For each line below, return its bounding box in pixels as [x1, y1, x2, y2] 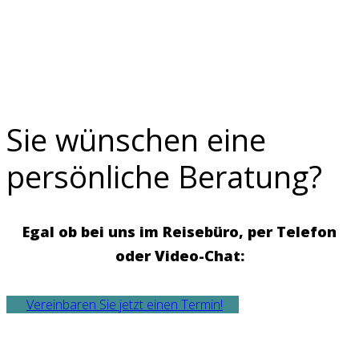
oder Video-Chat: [115, 245, 244, 266]
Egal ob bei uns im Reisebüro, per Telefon [22, 221, 337, 242]
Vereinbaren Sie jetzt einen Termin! [26, 295, 223, 313]
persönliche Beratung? [6, 155, 322, 197]
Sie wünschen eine [6, 118, 266, 160]
